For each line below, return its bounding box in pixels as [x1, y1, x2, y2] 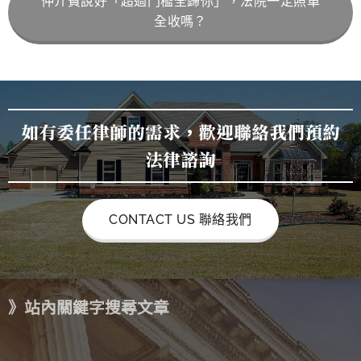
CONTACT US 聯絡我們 [109, 212, 252, 227]
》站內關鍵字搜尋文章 [8, 298, 169, 317]
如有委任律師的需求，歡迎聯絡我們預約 [21, 123, 340, 141]
